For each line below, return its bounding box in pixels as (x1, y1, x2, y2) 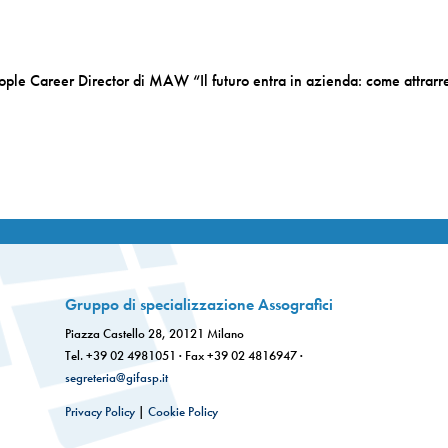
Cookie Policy (147, 403, 218, 421)
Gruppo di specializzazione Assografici (64, 294, 333, 316)
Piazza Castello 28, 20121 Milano (64, 325, 244, 343)
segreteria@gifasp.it (64, 369, 168, 387)
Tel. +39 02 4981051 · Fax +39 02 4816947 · (64, 347, 303, 365)
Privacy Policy (64, 403, 135, 421)
